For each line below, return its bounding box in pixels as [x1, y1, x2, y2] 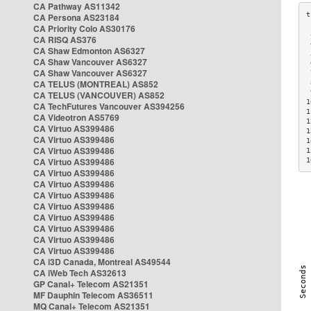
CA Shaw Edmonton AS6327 [33, 44, 145, 57]
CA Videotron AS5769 [33, 111, 119, 124]
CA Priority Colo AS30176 [33, 22, 135, 35]
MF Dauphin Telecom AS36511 [33, 289, 153, 301]
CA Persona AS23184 [33, 11, 119, 24]
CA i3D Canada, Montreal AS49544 [33, 255, 171, 268]
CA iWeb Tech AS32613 [33, 267, 126, 279]
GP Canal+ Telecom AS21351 [33, 278, 149, 290]
